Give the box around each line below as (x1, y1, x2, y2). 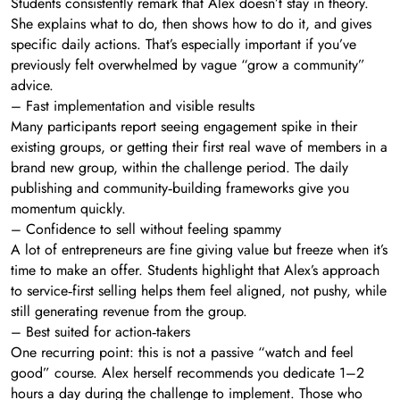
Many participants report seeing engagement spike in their (11, 115, 357, 137)
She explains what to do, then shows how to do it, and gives (11, 12, 371, 34)
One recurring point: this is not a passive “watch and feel (11, 341, 354, 362)
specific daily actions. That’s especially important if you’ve (11, 33, 356, 54)
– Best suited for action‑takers (11, 321, 190, 342)
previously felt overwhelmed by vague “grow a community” (11, 54, 365, 75)
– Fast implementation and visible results (11, 95, 254, 116)
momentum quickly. (11, 197, 126, 219)
